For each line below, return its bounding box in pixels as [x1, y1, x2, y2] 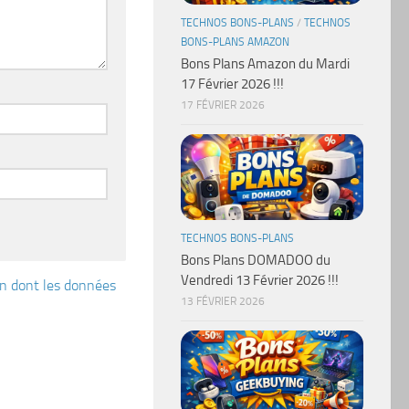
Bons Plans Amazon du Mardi [181, 56, 350, 73]
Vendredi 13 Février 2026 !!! [181, 272, 339, 289]
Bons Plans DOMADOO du [181, 252, 330, 269]
